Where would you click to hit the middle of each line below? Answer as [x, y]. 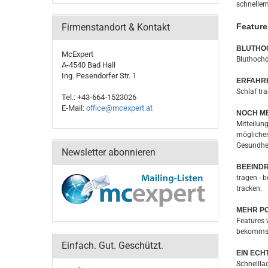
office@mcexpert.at [119, 108]
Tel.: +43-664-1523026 [99, 97]
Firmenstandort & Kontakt [116, 27]
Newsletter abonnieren [109, 152]
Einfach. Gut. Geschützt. [112, 246]
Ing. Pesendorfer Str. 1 [99, 76]
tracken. [249, 188]
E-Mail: [74, 108]
